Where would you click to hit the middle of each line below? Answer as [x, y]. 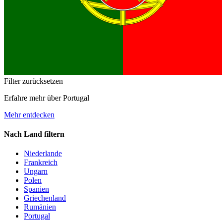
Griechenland [45, 198]
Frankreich [41, 163]
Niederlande [43, 154]
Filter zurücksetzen [33, 81]
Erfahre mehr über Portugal [47, 98]
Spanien [36, 189]
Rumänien [40, 207]
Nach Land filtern [34, 134]
